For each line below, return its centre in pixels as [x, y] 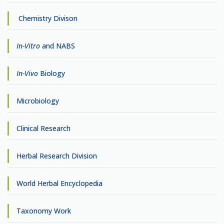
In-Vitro [28, 46]
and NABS [57, 46]
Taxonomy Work [44, 211]
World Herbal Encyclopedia [59, 183]
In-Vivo [27, 73]
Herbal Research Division [57, 156]
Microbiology [38, 101]
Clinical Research [43, 128]
